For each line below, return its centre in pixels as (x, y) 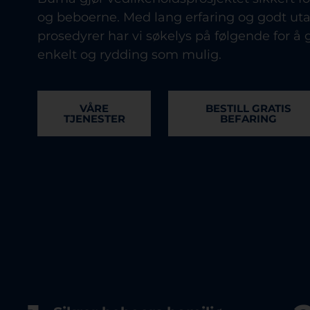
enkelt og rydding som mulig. (129, 54)
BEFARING (249, 119)
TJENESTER (94, 119)
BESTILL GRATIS (249, 109)
